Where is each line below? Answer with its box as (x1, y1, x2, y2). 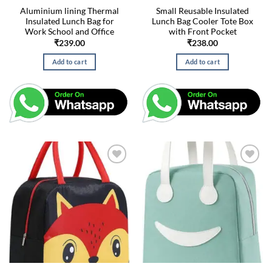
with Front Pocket (168, 27, 237, 37)
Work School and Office (25, 27, 114, 37)
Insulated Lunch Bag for (25, 16, 114, 27)
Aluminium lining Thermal (20, 6, 119, 16)
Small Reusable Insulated (156, 6, 249, 16)
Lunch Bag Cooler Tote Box (152, 16, 253, 27)
